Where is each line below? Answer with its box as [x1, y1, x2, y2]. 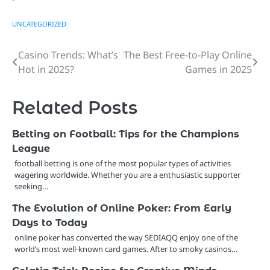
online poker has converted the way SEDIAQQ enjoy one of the [14, 231, 238, 243]
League [12, 142, 50, 154]
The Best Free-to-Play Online [124, 48, 252, 61]
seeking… [14, 180, 48, 192]
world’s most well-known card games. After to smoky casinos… [14, 243, 237, 254]
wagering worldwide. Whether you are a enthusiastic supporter [14, 169, 240, 180]
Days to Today [12, 216, 87, 228]
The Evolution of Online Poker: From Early [12, 201, 231, 214]
